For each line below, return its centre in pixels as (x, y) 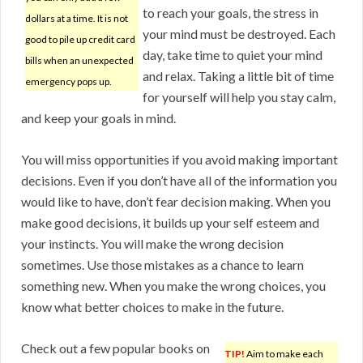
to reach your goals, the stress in (231, 13)
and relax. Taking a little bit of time (238, 76)
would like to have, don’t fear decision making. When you (176, 202)
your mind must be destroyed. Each (239, 34)
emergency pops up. (68, 82)
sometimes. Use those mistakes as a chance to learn (162, 265)
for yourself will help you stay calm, (239, 97)
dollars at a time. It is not (77, 19)
